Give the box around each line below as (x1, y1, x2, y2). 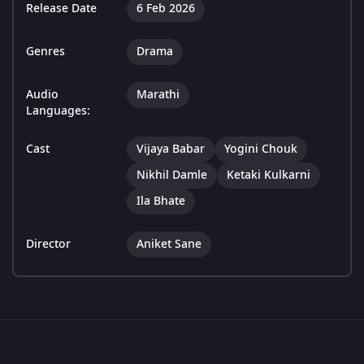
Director (26, 236, 71, 253)
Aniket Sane (136, 236, 201, 253)
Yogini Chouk (224, 141, 297, 158)
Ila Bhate (136, 193, 185, 210)
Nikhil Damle (136, 167, 207, 184)
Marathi (136, 86, 180, 104)
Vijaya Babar (136, 141, 205, 158)
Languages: (26, 102, 90, 120)
